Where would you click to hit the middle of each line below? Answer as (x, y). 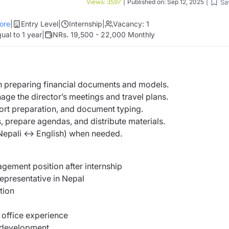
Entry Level (40, 24)
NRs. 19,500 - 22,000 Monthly (104, 35)
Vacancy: (129, 24)
